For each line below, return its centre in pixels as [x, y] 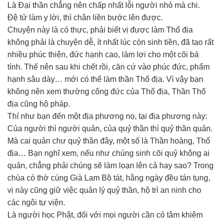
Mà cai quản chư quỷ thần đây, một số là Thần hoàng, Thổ [109, 141]
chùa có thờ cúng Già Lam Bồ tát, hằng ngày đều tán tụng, [109, 178]
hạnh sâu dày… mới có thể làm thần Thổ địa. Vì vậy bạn [105, 79]
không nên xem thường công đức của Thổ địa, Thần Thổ [107, 92]
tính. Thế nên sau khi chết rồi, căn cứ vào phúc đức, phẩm [109, 67]
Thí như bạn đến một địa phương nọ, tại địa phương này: [107, 116]
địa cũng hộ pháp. [39, 104]
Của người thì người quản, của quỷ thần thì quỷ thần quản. [110, 129]
